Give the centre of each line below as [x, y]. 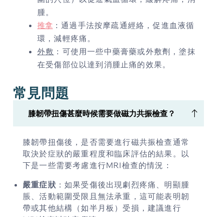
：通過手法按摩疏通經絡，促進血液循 [124, 25]
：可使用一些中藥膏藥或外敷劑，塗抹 [125, 52]
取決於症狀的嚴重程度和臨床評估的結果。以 [106, 154]
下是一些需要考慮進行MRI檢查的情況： [97, 165]
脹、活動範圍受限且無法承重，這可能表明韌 [106, 196]
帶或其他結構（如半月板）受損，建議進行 [102, 208]
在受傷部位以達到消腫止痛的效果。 [104, 65]
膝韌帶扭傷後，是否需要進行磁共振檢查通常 [106, 142]
